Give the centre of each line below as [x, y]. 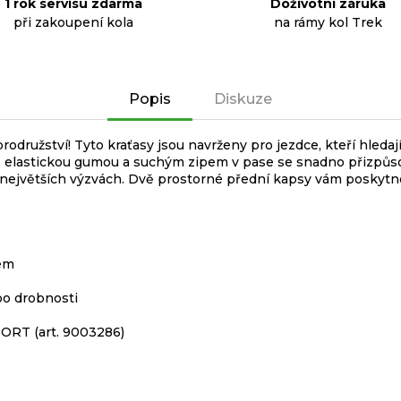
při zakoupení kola [73, 22]
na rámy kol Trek [328, 22]
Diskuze [243, 99]
